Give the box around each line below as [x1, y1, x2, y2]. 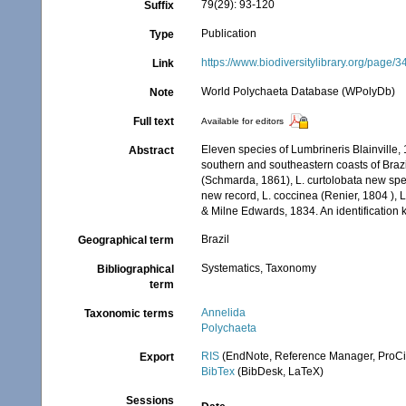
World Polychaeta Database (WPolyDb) [201, 85, 396, 98]
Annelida [201, 306, 246, 319]
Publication [201, 27, 257, 40]
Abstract [129, 144, 175, 157]
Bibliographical [97, 263, 175, 275]
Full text [133, 115, 175, 128]
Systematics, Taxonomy [201, 262, 317, 275]
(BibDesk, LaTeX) [235, 365, 324, 378]
